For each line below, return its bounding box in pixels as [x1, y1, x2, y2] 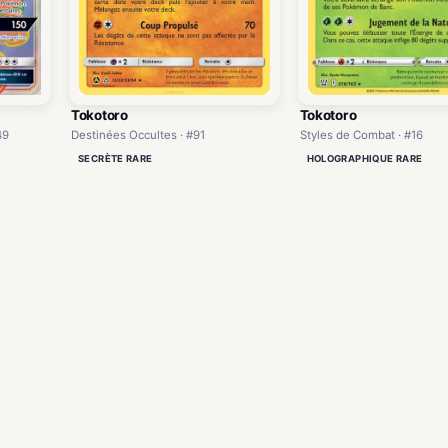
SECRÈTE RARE [78, 152, 153, 164]
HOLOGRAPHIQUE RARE [306, 152, 423, 164]
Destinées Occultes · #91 [71, 127, 205, 142]
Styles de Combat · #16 [299, 127, 423, 142]
